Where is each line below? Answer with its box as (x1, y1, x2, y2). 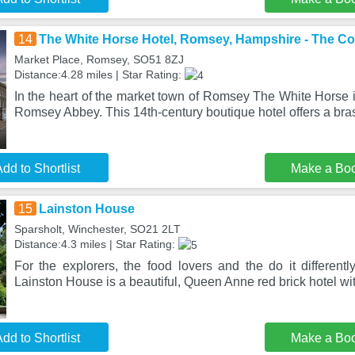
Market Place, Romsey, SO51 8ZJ (13, 53, 184, 66)
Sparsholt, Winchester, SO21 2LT (13, 223, 181, 235)
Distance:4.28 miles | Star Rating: (13, 68, 185, 81)
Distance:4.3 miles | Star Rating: (13, 238, 178, 250)
